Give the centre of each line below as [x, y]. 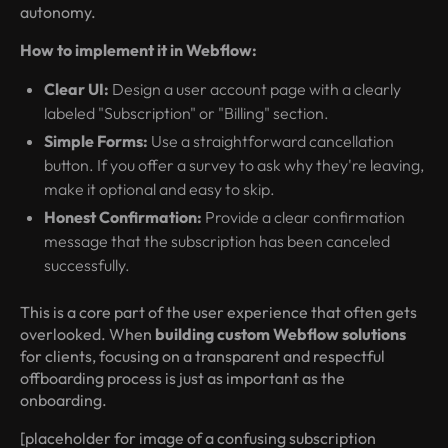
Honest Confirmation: [123, 217]
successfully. [87, 265]
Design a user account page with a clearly [255, 89]
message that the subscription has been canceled [217, 241]
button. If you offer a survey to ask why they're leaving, [234, 165]
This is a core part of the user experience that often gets [218, 312]
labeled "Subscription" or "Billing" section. [186, 113]
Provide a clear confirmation [303, 217]
